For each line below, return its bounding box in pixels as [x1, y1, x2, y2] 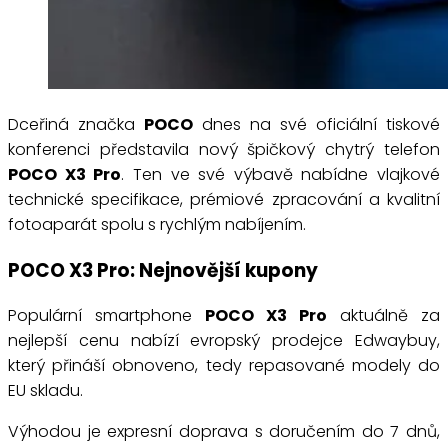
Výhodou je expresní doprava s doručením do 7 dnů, [8, 420, 440, 444]
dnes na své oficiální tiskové [193, 112, 440, 136]
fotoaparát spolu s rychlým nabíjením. [8, 212, 306, 236]
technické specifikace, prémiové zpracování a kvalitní [8, 187, 440, 211]
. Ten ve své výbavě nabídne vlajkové [121, 162, 440, 186]
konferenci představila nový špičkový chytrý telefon [8, 137, 440, 161]
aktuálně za [327, 304, 440, 328]
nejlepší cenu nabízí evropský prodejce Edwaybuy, [8, 329, 440, 353]
